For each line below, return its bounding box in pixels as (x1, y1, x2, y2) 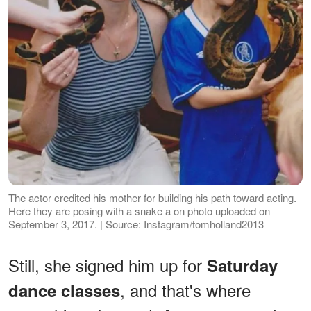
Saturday (207, 253, 278, 277)
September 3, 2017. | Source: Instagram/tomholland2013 (8, 216, 264, 231)
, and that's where (120, 277, 251, 302)
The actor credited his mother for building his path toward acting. (8, 190, 296, 205)
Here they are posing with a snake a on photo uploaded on (8, 203, 270, 218)
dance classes (8, 278, 120, 302)
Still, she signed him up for (8, 252, 207, 277)
